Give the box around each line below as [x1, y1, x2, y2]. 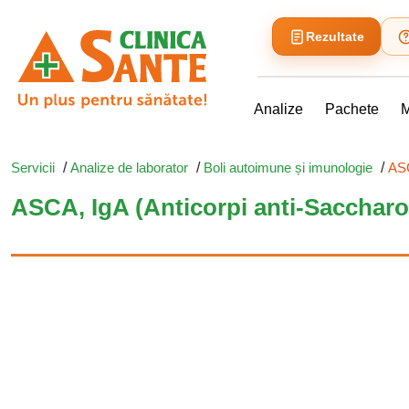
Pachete [325, 101, 379, 117]
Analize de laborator [70, 160, 188, 175]
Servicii [11, 160, 55, 175]
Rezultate [306, 29, 364, 44]
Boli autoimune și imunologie [204, 160, 372, 175]
